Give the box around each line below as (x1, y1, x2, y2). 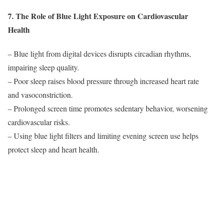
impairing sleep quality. (8, 62, 79, 73)
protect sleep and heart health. (8, 144, 99, 155)
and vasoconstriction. (8, 89, 73, 100)
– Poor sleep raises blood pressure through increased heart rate (8, 76, 199, 87)
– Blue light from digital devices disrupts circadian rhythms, (8, 48, 191, 59)
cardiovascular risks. (8, 117, 70, 128)
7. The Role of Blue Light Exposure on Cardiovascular (8, 10, 188, 22)
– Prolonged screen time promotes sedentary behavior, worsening (8, 103, 208, 114)
